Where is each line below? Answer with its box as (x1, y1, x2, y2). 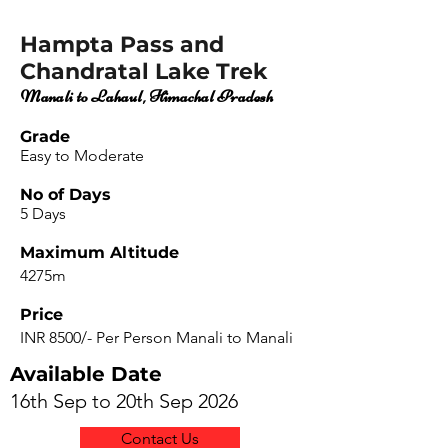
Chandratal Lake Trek (20, 58, 268, 85)
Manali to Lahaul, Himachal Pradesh (20, 85, 273, 107)
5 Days (20, 204, 66, 223)
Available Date (10, 362, 162, 386)
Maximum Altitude (20, 243, 179, 262)
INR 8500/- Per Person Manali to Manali (20, 328, 293, 347)
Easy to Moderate (20, 146, 144, 165)
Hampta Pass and (20, 31, 224, 58)
